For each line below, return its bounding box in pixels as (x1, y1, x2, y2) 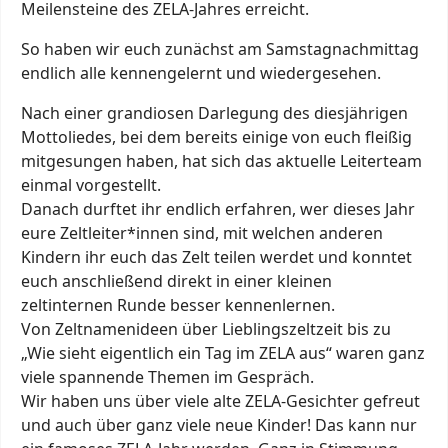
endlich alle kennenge (21, 62, 186, 84)
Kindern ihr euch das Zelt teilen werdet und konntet (21, 246, 412, 268)
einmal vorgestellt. (21, 174, 165, 196)
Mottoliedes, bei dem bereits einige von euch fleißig (21, 126, 412, 148)
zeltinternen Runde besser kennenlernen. (21, 294, 339, 316)
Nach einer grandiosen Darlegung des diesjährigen (21, 102, 408, 124)
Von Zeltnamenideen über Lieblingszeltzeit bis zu (21, 318, 391, 340)
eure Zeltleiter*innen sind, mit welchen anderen (21, 222, 383, 244)
